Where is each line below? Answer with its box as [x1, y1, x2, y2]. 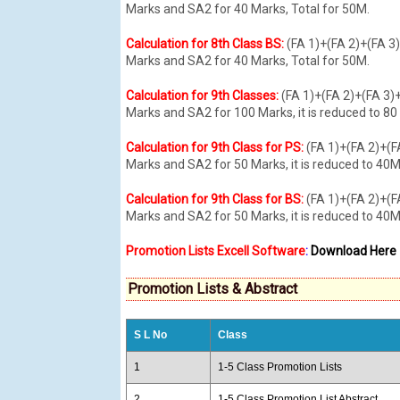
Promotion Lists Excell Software [125, 243, 305, 258]
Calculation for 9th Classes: [125, 87, 281, 103]
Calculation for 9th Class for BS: [125, 191, 304, 206]
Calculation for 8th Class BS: [125, 36, 284, 51]
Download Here [310, 243, 396, 258]
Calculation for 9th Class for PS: [125, 139, 304, 154]
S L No [133, 328, 167, 341]
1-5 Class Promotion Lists [217, 360, 342, 373]
